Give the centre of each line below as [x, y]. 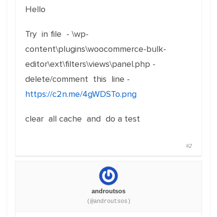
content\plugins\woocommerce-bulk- [96, 49]
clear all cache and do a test [83, 119]
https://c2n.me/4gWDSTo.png [81, 94]
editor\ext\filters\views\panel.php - [90, 64]
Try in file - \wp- [57, 34]
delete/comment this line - [77, 79]
